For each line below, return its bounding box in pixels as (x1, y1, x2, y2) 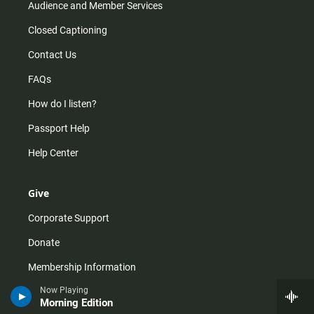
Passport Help (28, 122, 90, 134)
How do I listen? (28, 97, 97, 109)
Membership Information (28, 261, 136, 273)
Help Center (28, 146, 78, 158)
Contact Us (28, 48, 76, 60)
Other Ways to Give (28, 285, 111, 297)
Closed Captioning (28, 24, 107, 36)
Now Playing (40, 285, 88, 295)
